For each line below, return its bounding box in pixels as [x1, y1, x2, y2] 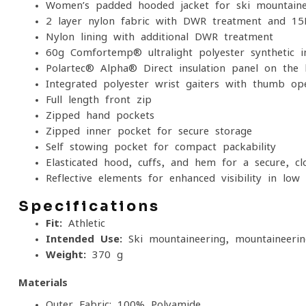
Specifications [18, 197, 160, 215]
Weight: [46, 249, 86, 260]
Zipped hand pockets [46, 110, 154, 120]
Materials [18, 277, 68, 288]
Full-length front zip [46, 94, 152, 105]
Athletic [62, 218, 105, 228]
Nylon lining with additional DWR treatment [46, 31, 273, 42]
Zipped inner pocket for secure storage [46, 126, 252, 136]
